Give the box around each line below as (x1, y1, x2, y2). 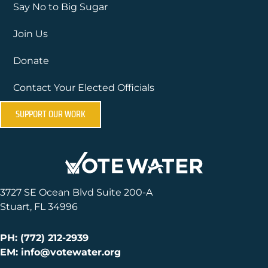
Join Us (13, 28, 48, 39)
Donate (13, 54, 49, 66)
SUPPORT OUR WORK (16, 106, 86, 121)
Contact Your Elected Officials (13, 81, 154, 93)
